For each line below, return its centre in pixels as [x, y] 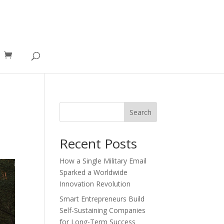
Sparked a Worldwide [94, 172]
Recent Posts [98, 143]
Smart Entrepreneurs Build [102, 199]
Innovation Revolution [95, 184]
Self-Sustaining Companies [103, 210]
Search [140, 112]
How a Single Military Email [103, 161]
